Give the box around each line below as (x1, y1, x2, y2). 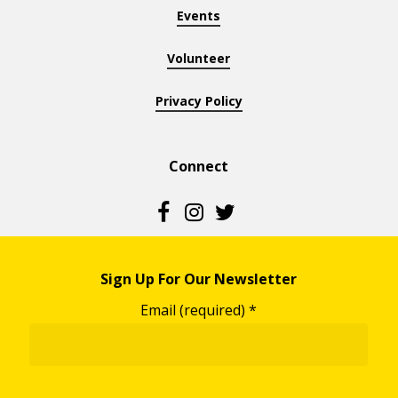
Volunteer (167, 49, 231, 67)
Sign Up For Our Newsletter (100, 268, 298, 289)
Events (177, 6, 221, 24)
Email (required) (140, 299, 250, 320)
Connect (169, 155, 229, 176)
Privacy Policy (155, 92, 243, 109)
